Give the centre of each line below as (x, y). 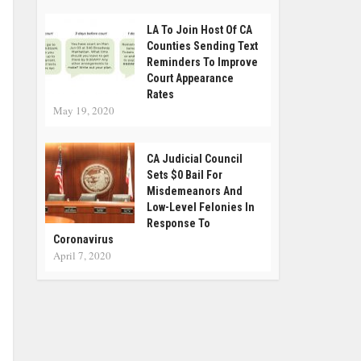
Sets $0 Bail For (185, 175)
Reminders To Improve (202, 62)
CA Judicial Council (195, 159)
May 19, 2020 (84, 110)
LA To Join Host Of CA (199, 30)
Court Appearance (190, 78)
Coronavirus (83, 239)
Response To (178, 223)
